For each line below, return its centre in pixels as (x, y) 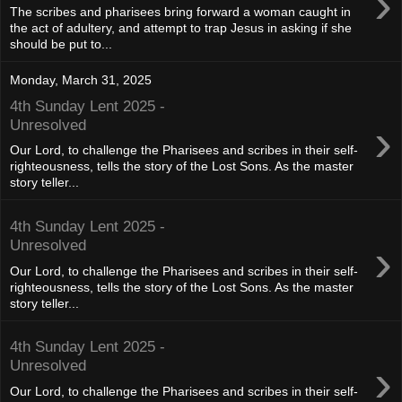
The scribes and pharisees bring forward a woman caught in (180, 12)
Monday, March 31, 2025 (81, 80)
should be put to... (61, 44)
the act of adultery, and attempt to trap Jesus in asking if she (181, 28)
